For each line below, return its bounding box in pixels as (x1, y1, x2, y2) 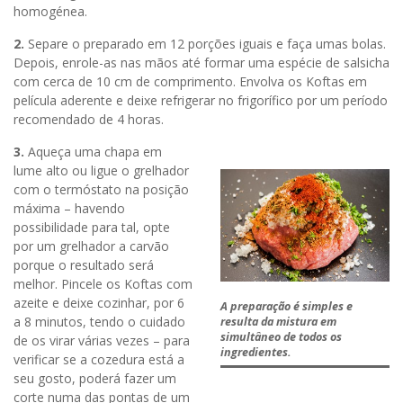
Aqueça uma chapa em (24, 142, 162, 160)
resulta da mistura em (219, 313, 336, 329)
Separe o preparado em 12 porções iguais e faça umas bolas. (24, 34, 386, 52)
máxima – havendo (13, 199, 125, 217)
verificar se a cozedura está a (13, 350, 184, 368)
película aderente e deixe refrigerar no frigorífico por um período (13, 91, 388, 109)
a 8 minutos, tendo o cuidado (13, 312, 185, 330)
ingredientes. (219, 344, 291, 360)
